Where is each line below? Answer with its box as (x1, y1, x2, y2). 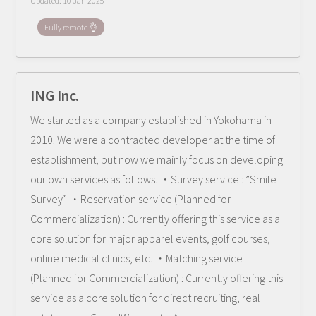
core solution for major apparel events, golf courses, (30, 231, 271, 245)
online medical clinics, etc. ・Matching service (30, 251, 243, 265)
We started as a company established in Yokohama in (30, 113, 272, 127)
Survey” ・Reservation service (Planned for (30, 192, 231, 206)
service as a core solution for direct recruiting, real (30, 291, 261, 305)
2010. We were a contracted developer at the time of (30, 133, 276, 147)
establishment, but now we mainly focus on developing (30, 152, 284, 166)
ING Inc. (30, 85, 79, 105)
